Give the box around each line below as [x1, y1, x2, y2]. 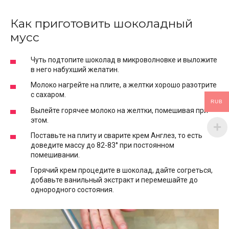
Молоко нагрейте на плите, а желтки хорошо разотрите [31, 81, 217, 89]
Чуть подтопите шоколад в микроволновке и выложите [31, 56, 217, 64]
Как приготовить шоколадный [10, 16, 193, 31]
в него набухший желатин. [31, 65, 119, 74]
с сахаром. [31, 90, 66, 99]
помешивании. [31, 150, 80, 159]
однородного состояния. [31, 185, 114, 194]
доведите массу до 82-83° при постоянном [31, 141, 174, 149]
